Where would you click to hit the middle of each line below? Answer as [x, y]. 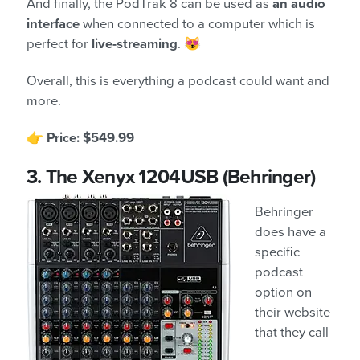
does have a [290, 232]
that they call [292, 332]
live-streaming [135, 45]
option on [283, 292]
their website [292, 312]
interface [53, 25]
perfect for [59, 45]
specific [277, 252]
